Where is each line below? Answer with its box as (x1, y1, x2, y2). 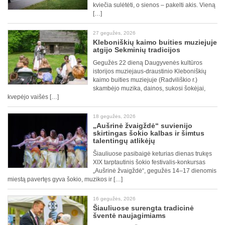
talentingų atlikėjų (93, 137, 155, 145)
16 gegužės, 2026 (93, 196, 136, 202)
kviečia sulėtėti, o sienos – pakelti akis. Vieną (93, 2, 215, 9)
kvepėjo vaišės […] (8, 93, 59, 101)
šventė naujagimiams (93, 211, 166, 220)
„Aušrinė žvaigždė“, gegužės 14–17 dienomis (93, 167, 216, 175)
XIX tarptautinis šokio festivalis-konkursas (93, 159, 205, 166)
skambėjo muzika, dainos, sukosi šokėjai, (93, 85, 205, 92)
